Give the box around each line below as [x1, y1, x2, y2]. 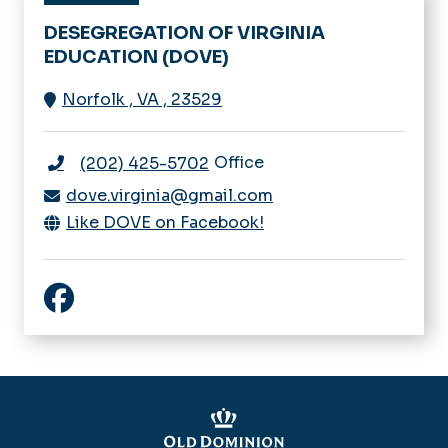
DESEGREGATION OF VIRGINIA [44, 21, 325, 44]
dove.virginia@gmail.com [66, 184, 273, 206]
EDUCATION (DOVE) [44, 45, 229, 68]
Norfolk [62, 88, 125, 110]
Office [214, 151, 264, 173]
